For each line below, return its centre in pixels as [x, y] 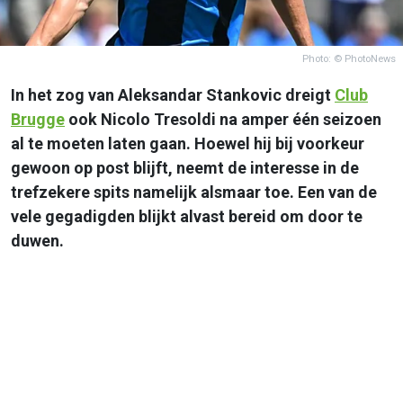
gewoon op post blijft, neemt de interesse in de [185, 167]
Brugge [38, 119]
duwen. [37, 240]
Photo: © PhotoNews [349, 58]
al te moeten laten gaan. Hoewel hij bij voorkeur [188, 143]
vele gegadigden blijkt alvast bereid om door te [187, 216]
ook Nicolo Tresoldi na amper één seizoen [223, 119]
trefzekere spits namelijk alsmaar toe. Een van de [194, 192]
